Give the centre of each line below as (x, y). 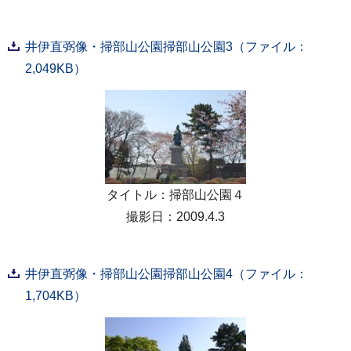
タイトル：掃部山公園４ (175, 194)
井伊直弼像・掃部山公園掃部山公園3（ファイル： (166, 47)
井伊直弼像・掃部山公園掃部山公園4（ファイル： (166, 273)
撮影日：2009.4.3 (175, 216)
